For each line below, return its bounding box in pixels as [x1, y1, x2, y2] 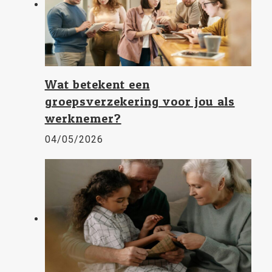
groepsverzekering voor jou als [44, 94, 235, 109]
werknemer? [44, 111, 121, 126]
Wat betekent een [44, 77, 150, 92]
